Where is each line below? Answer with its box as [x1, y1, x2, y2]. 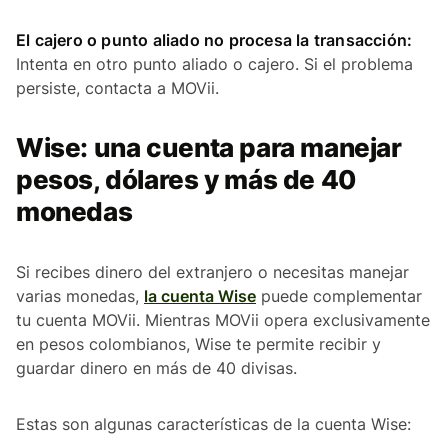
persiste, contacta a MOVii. [16, 78, 219, 99]
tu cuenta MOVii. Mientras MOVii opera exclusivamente [16, 310, 430, 331]
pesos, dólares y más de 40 [16, 164, 356, 196]
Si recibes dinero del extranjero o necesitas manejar [16, 262, 409, 283]
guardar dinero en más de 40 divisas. [16, 358, 297, 379]
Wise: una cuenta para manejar [16, 132, 402, 164]
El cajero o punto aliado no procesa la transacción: [16, 30, 413, 51]
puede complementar [256, 286, 422, 307]
